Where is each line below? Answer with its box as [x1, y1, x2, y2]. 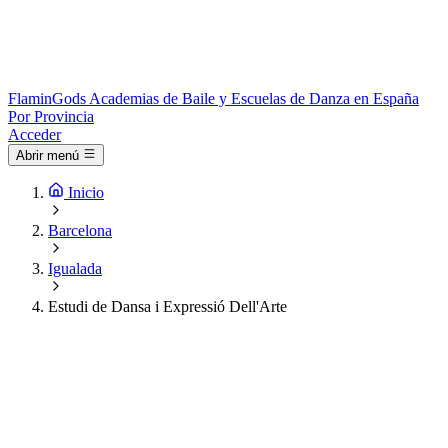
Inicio [68, 184, 104, 202]
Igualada [48, 260, 102, 278]
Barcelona [48, 222, 112, 240]
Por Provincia [8, 108, 94, 125]
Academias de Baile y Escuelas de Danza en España [89, 90, 419, 107]
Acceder [8, 126, 61, 143]
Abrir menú [16, 148, 79, 164]
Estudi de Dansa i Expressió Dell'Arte [48, 298, 287, 316]
